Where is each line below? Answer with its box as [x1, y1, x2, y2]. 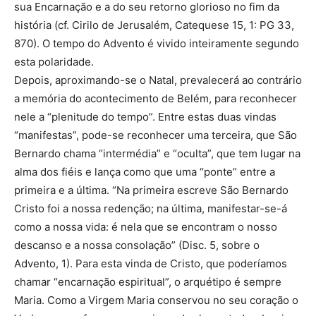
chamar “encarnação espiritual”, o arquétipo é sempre [14, 275, 281, 288]
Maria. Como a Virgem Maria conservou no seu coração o [14, 293, 298, 307]
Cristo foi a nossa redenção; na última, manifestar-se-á [14, 202, 287, 215]
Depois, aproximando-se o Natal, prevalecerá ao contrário [14, 73, 302, 87]
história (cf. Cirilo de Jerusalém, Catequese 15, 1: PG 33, [14, 18, 294, 32]
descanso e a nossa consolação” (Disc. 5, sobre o [14, 238, 260, 252]
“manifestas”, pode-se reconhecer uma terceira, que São [14, 128, 297, 142]
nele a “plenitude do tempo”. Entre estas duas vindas [14, 110, 276, 123]
